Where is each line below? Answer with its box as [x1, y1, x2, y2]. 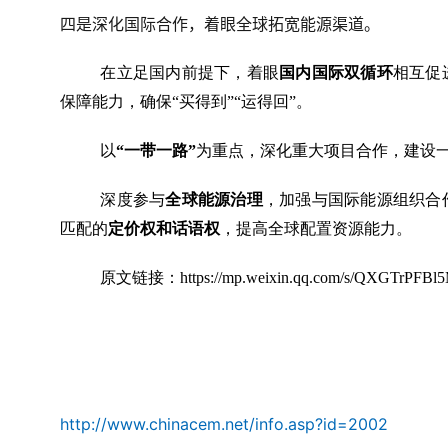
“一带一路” [116, 142, 196, 159]
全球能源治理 [165, 191, 263, 208]
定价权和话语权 [108, 220, 220, 237]
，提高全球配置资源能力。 [220, 220, 412, 237]
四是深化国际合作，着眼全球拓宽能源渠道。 [60, 14, 380, 34]
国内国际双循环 [279, 64, 393, 81]
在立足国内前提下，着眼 [100, 64, 279, 81]
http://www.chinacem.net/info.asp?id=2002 [60, 414, 388, 434]
